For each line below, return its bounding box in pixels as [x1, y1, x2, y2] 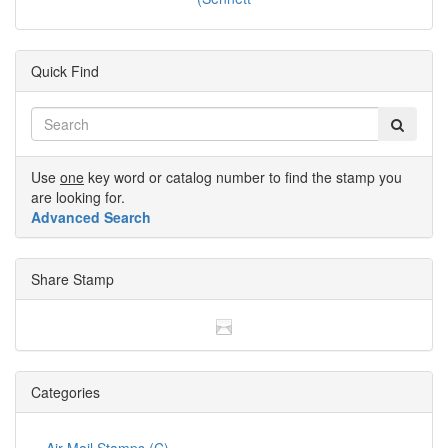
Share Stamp [31, 268, 114, 289]
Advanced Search [31, 206, 151, 227]
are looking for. [31, 186, 125, 207]
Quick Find [31, 60, 99, 81]
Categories [31, 382, 100, 403]
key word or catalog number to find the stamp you [84, 166, 402, 187]
